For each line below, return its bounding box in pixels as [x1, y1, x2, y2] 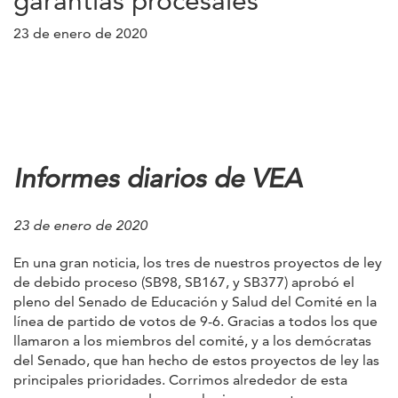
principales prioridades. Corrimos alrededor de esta [13, 370, 347, 388]
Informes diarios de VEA [13, 161, 302, 195]
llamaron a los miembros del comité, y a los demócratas [13, 331, 371, 349]
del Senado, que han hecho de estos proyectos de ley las [13, 351, 379, 369]
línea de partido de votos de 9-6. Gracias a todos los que [13, 312, 378, 330]
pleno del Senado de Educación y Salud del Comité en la [13, 292, 377, 310]
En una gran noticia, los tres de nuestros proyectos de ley [13, 253, 382, 271]
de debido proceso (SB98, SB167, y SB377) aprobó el [13, 273, 354, 291]
